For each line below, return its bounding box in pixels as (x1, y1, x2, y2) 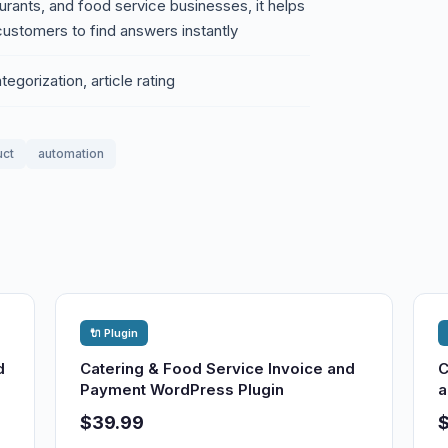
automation (38, 146, 104, 161)
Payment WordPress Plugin (80, 380, 285, 399)
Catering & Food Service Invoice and (80, 359, 356, 378)
